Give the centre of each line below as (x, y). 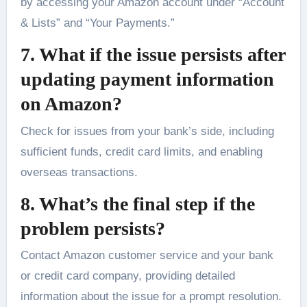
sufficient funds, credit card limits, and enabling (141, 151)
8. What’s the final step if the (137, 204)
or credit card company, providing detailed (127, 276)
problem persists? (93, 228)
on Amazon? (71, 104)
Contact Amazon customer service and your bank (147, 256)
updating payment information (147, 79)
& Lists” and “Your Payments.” (97, 23)
